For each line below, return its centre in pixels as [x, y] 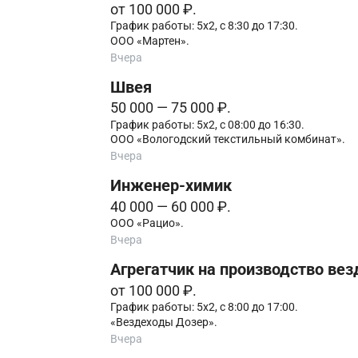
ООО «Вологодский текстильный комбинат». [227, 139]
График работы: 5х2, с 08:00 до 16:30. [207, 124]
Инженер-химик [171, 186]
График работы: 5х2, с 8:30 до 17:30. [204, 26]
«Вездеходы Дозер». [163, 322]
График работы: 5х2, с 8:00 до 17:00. [204, 307]
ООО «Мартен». [149, 40]
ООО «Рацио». [147, 223]
